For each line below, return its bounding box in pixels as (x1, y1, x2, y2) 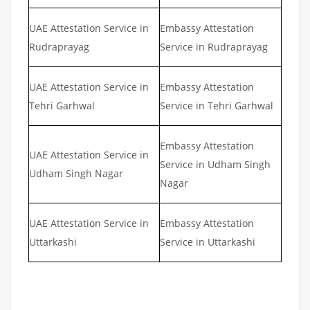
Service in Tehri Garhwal (160, 98, 276, 112)
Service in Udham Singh (160, 157, 271, 171)
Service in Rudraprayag (160, 39, 268, 53)
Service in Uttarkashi (160, 235, 255, 248)
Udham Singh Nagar (29, 166, 123, 180)
